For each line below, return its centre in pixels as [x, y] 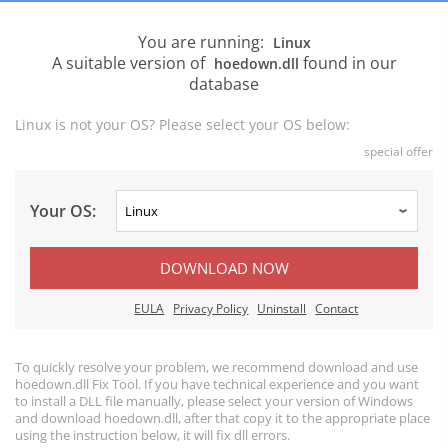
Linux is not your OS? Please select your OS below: [182, 124]
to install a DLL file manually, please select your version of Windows [214, 401]
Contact [337, 308]
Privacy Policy [211, 308]
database [224, 84]
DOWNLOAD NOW [224, 268]
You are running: [202, 42]
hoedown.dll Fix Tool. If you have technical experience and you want [217, 384]
